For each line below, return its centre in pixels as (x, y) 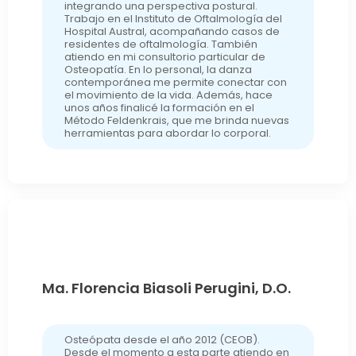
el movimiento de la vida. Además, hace (168, 95)
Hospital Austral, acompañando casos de (172, 32)
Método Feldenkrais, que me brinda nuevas (176, 121)
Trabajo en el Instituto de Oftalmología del (173, 19)
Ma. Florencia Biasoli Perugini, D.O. (166, 288)
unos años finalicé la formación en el (159, 108)
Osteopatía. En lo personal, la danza (158, 70)
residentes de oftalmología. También (161, 44)
